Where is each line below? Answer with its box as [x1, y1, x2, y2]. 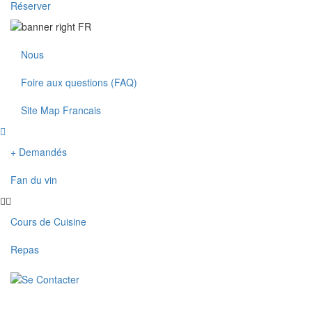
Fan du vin [10, 173, 57, 187]
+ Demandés [10, 145, 67, 159]
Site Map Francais [21, 103, 101, 118]
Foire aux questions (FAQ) [21, 75, 137, 90]
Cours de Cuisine [10, 214, 86, 229]
